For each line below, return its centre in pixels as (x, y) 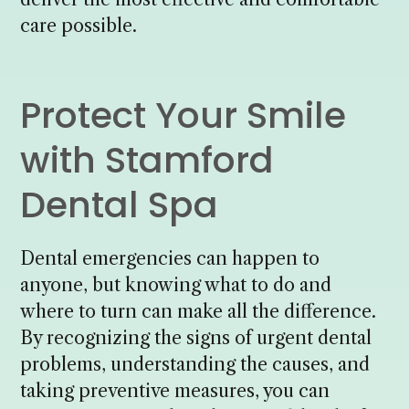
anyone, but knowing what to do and (176, 284)
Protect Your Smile (184, 116)
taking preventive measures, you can (175, 390)
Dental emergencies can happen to (170, 258)
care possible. (79, 26)
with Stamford (147, 161)
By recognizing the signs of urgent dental (196, 337)
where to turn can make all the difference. (199, 311)
